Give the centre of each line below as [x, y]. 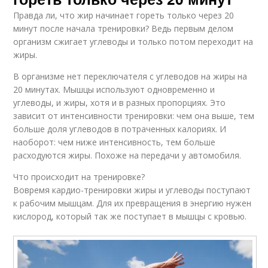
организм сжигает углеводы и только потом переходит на [133, 41]
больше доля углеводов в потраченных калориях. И [120, 129]
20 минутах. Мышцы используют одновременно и [114, 89]
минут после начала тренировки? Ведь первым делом [124, 28]
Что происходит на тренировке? [79, 176]
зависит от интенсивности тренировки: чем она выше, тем [134, 115]
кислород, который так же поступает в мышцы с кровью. [130, 216]
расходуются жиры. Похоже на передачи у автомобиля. [127, 155]
